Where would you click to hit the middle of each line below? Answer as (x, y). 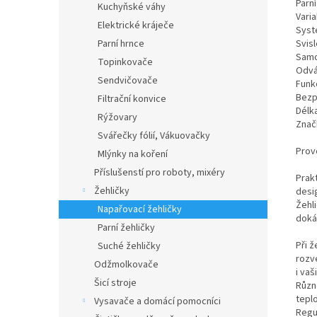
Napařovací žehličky (140, 209)
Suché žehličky (129, 246)
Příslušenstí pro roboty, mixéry (160, 173)
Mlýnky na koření (133, 154)
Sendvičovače (128, 81)
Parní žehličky (126, 228)
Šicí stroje (115, 283)
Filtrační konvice (132, 99)
